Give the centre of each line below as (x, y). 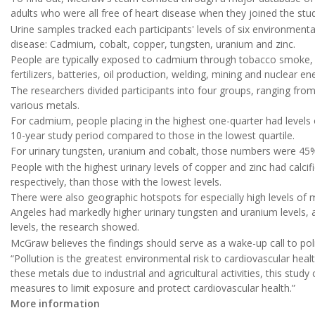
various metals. (45, 105)
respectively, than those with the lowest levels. (116, 181)
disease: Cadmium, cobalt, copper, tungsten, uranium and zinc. (153, 44)
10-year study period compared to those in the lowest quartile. (153, 136)
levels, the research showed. (75, 227)
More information (55, 304)
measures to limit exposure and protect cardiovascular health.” (153, 288)
